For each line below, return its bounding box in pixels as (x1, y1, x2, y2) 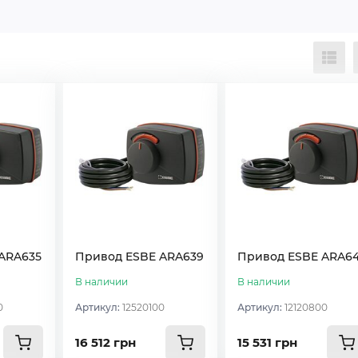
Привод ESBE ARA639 (75, 249, 205, 264)
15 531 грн (237, 334, 297, 350)
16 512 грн (75, 334, 137, 350)
